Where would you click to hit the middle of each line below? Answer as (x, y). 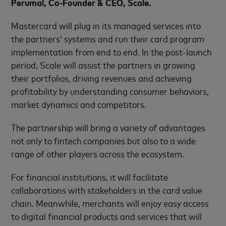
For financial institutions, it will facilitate (90, 176)
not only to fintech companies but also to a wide (104, 140)
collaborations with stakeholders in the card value (107, 189)
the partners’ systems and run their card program (108, 38)
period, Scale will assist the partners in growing (103, 64)
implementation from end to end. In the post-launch (111, 51)
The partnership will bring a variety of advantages (108, 127)
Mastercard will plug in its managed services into (106, 25)
